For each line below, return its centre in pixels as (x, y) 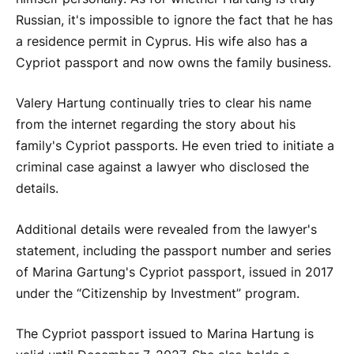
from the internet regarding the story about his (156, 125)
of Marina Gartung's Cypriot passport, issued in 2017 (175, 272)
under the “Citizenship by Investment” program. (158, 293)
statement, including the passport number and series (173, 250)
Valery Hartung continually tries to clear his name (164, 104)
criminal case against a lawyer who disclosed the (162, 168)
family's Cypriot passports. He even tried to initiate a (175, 146)
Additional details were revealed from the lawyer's (166, 229)
